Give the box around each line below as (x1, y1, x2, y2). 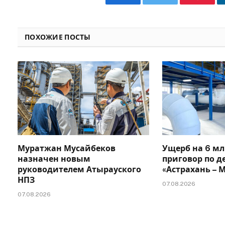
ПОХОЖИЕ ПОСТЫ (25, 33, 91, 42)
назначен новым (18, 154, 90, 164)
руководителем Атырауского (18, 165, 141, 175)
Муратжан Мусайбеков (18, 144, 116, 154)
